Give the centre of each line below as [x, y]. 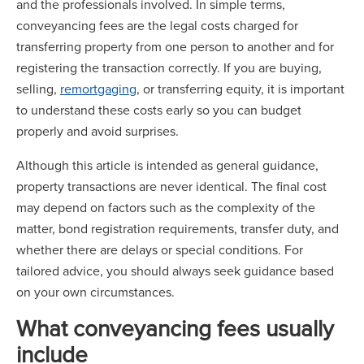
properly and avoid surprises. [97, 131]
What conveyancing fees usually [175, 328]
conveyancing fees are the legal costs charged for [157, 25]
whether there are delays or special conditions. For [160, 249]
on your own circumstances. [95, 292]
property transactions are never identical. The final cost [171, 186]
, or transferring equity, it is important [240, 89]
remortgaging [98, 89]
